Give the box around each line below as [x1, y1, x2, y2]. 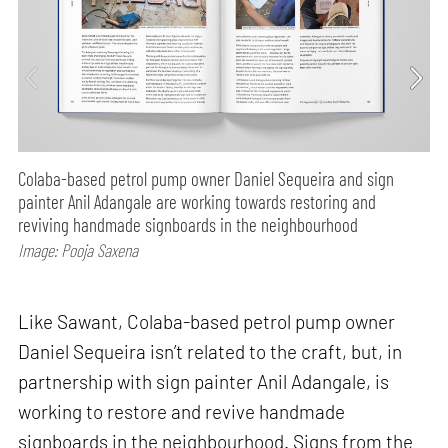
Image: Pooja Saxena [18, 238, 139, 261]
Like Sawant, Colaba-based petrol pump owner [18, 309, 396, 333]
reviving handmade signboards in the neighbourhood [18, 212, 359, 236]
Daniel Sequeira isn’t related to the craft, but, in [18, 339, 403, 363]
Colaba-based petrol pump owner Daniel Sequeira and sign [18, 166, 395, 190]
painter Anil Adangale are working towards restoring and [18, 189, 377, 213]
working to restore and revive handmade [18, 399, 346, 423]
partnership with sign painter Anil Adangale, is [18, 369, 390, 393]
